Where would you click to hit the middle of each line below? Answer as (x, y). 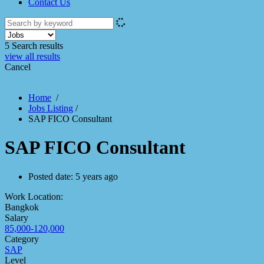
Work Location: (34, 196)
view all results (32, 56)
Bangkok (22, 207)
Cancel (18, 67)
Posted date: (52, 176)
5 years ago (97, 176)
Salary (16, 217)
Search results (36, 45)
